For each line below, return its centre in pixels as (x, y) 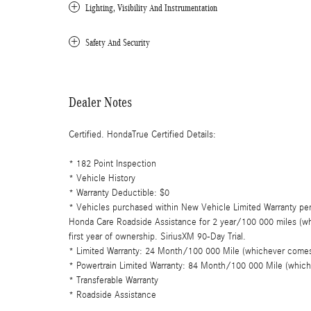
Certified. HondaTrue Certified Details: (142, 134)
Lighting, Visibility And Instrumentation (151, 8)
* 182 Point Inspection (112, 163)
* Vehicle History (102, 178)
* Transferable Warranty (114, 280)
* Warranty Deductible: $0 (119, 193)
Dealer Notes (100, 102)
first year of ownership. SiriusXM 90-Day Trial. (157, 236)
